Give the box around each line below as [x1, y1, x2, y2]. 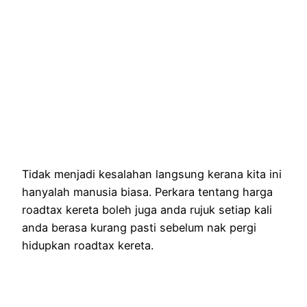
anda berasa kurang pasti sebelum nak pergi [22, 220, 256, 234]
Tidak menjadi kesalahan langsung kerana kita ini [22, 167, 282, 181]
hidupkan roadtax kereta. [22, 238, 153, 252]
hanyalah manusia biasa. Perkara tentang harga [22, 184, 273, 199]
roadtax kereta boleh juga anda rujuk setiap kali [22, 202, 272, 217]
